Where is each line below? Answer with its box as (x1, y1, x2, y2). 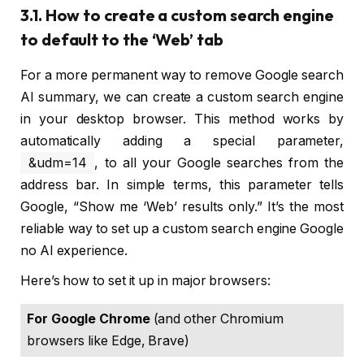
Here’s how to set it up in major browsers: (20, 273, 271, 289)
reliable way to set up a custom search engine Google (20, 221, 344, 237)
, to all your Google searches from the (94, 155, 344, 171)
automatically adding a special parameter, (20, 133, 344, 149)
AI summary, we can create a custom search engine (20, 89, 344, 106)
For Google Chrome (27, 311, 150, 327)
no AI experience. (20, 243, 128, 259)
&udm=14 (28, 155, 87, 171)
